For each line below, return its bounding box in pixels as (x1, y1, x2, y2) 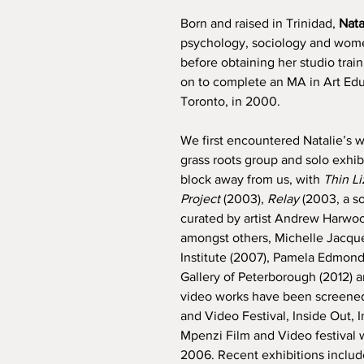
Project (180, 192, 220, 206)
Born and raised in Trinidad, (180, 16, 339, 30)
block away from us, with (180, 172, 323, 186)
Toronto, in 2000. (180, 94, 280, 108)
